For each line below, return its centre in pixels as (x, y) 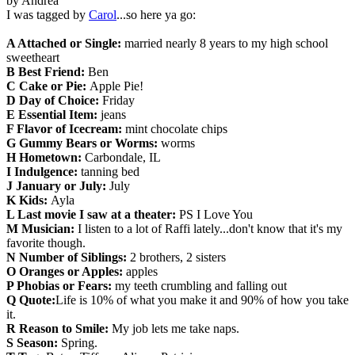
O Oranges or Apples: (66, 271)
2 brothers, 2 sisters (178, 257)
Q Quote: (31, 300)
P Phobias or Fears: (59, 285)
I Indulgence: (42, 171)
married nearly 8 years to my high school (226, 43)
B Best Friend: (47, 71)
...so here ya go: (156, 14)
